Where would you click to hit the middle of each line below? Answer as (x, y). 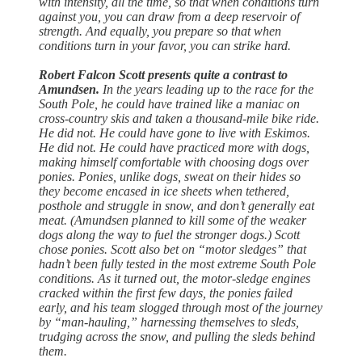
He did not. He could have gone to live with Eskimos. (175, 133)
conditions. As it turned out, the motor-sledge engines (175, 279)
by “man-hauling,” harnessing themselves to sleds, (169, 322)
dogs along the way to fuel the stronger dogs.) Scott (169, 235)
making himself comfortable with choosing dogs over (174, 162)
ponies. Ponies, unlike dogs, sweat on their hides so (170, 177)
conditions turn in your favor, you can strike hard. (165, 46)
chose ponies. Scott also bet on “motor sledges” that (173, 250)
